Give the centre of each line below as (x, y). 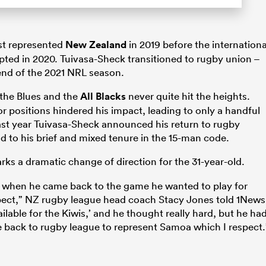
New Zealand (96, 45)
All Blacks (103, 96)
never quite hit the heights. (188, 96)
